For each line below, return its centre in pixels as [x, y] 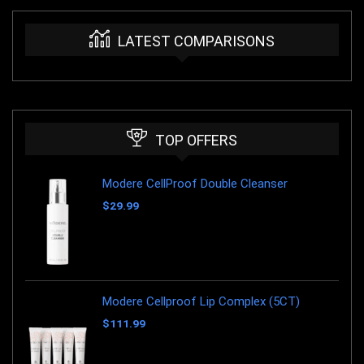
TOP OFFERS [196, 141]
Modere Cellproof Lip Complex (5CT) [201, 301]
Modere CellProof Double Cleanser [195, 184]
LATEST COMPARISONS [196, 41]
